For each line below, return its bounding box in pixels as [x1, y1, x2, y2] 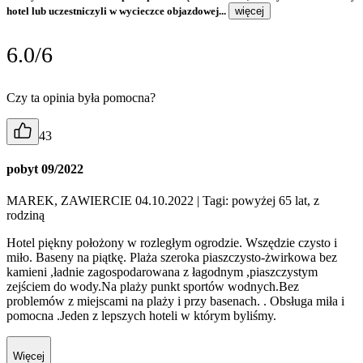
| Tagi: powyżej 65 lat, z [197, 194, 319, 208]
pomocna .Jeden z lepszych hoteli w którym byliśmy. [6, 309, 276, 323]
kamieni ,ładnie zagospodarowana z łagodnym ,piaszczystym [6, 265, 318, 280]
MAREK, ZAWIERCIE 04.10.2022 [6, 194, 197, 208]
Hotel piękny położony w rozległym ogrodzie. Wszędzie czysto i [6, 236, 337, 250]
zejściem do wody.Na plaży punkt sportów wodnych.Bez [6, 280, 299, 294]
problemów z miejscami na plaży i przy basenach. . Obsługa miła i [6, 294, 344, 309]
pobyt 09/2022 [6, 162, 83, 177]
